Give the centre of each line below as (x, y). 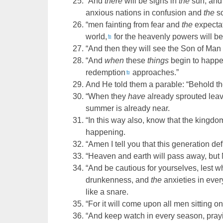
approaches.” (155, 73)
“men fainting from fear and (134, 25)
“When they (107, 97)
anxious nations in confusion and (145, 13)
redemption (106, 73)
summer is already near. (128, 109)
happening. (106, 132)
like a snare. (107, 192)
